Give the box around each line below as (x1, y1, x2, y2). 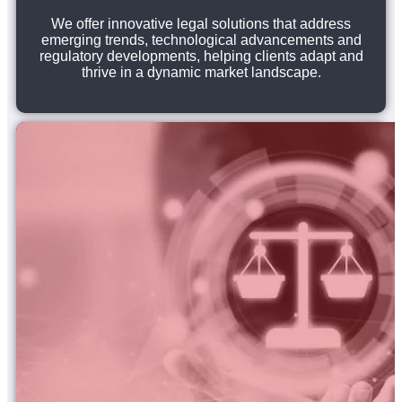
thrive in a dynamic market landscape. (81, 64, 321, 80)
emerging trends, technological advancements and (40, 31, 362, 48)
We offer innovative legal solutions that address (51, 15, 351, 31)
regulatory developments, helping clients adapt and (39, 48, 363, 64)
